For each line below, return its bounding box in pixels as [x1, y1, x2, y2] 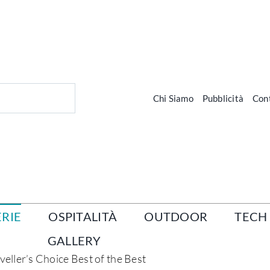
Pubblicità [202, 92, 243, 104]
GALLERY [47, 233, 101, 248]
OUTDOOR [144, 209, 208, 224]
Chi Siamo [152, 92, 193, 104]
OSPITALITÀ [48, 209, 118, 224]
